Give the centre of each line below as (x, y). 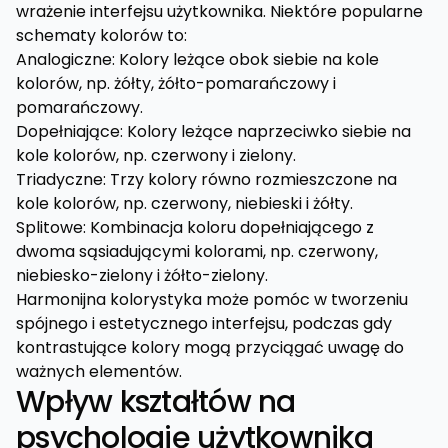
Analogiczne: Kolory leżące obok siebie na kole (197, 59)
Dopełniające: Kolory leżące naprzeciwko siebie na (213, 131)
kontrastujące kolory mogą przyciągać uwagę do (210, 347)
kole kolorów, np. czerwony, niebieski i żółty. (184, 203)
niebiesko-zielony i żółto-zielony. (142, 275)
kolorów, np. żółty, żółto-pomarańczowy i (176, 83)
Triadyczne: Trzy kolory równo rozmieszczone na (206, 179)
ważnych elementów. (99, 371)
